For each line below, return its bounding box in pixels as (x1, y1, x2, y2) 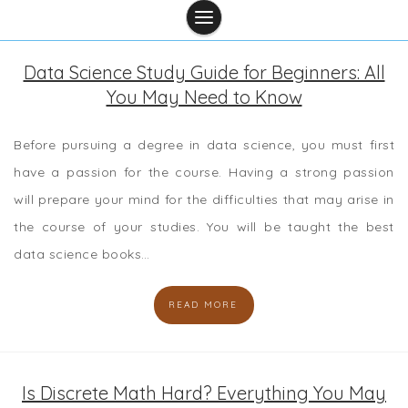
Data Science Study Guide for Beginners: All (23, 60, 385, 84)
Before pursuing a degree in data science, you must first (14, 136, 394, 153)
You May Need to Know (106, 85, 302, 108)
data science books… (14, 245, 150, 262)
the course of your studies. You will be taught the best (14, 218, 394, 235)
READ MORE (168, 298, 238, 311)
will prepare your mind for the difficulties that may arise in (14, 190, 394, 208)
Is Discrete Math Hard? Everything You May (22, 381, 386, 404)
